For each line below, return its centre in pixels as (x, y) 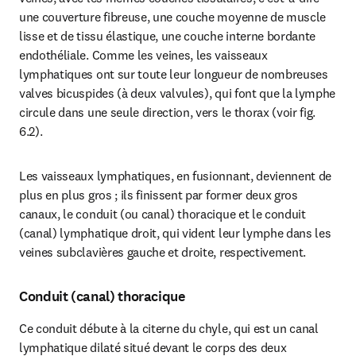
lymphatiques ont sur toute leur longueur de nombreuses (174, 74)
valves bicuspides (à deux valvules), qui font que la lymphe (178, 93)
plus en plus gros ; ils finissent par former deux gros (159, 195)
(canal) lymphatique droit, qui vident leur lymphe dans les (175, 233)
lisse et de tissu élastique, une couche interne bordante (168, 36)
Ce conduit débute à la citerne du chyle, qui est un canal (169, 328)
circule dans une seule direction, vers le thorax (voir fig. (168, 112)
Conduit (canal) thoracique (102, 296)
